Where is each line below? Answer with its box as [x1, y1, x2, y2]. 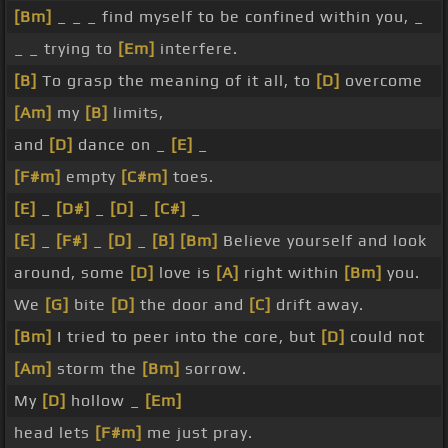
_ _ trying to [14, 39, 118, 59]
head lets [14, 423, 95, 443]
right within [239, 263, 344, 283]
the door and [135, 295, 249, 315]
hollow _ [66, 391, 145, 411]
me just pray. [142, 423, 253, 443]
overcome [340, 71, 423, 91]
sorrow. [180, 359, 247, 379]
